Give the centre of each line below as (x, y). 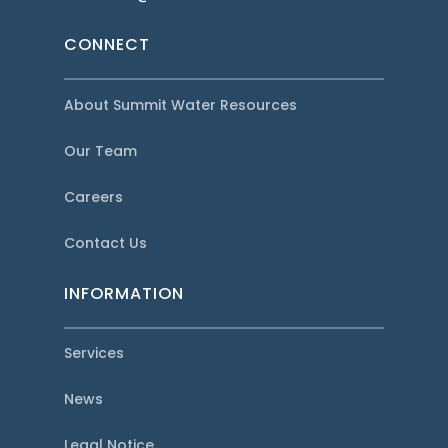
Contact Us (106, 242)
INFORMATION (124, 293)
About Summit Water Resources (181, 104)
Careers (94, 196)
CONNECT (107, 44)
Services (94, 353)
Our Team (101, 150)
